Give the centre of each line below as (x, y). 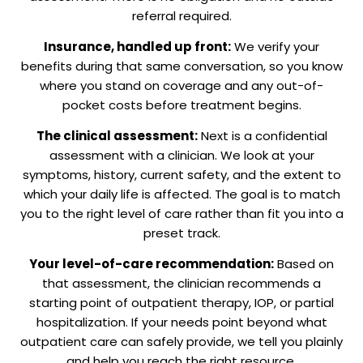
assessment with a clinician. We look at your (181, 155)
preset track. (181, 233)
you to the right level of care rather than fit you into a (181, 213)
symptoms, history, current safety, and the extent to (181, 174)
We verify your (275, 46)
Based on (304, 263)
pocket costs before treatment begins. (181, 105)
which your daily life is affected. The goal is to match (181, 194)
